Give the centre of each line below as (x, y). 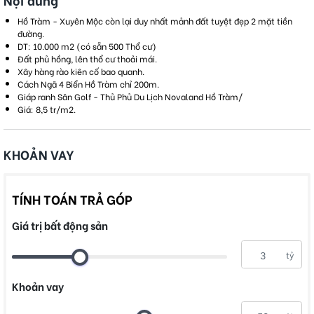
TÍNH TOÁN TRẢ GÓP (72, 199)
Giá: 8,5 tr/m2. (47, 109)
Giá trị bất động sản (60, 225)
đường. (31, 33)
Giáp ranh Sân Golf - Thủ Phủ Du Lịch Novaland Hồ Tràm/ (130, 96)
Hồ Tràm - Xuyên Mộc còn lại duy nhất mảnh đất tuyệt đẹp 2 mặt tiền (155, 21)
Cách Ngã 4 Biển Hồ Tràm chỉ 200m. (88, 84)
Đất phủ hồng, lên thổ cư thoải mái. (87, 59)
